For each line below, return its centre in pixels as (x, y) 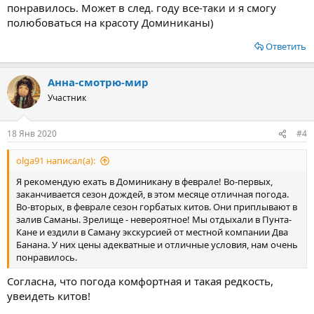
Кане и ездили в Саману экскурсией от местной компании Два (152, 232)
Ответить (286, 46)
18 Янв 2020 (32, 134)
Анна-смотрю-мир (98, 82)
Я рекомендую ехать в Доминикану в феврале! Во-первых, (144, 182)
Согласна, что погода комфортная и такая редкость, (140, 281)
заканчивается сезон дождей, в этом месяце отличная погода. (152, 194)
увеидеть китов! (49, 295)
